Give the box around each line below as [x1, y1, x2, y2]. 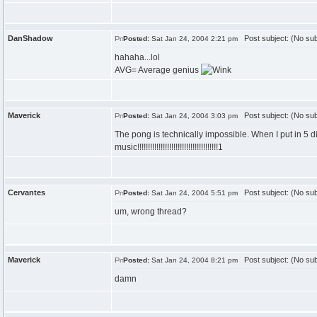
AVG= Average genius [115, 65, 201, 75]
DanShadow [8, 34, 53, 42]
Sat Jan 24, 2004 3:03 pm [149, 112, 238, 120]
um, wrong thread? [115, 207, 187, 217]
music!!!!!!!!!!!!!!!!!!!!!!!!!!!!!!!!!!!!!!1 [115, 142, 223, 152]
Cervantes [8, 188, 45, 197]
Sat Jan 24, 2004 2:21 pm [149, 35, 238, 42]
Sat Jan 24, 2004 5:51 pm [149, 189, 238, 197]
